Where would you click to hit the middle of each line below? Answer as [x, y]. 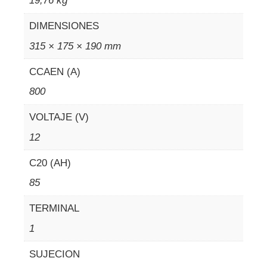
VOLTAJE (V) [59, 117]
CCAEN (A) [55, 72]
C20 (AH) [50, 163]
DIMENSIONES [64, 26]
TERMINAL [54, 208]
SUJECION [54, 254]
